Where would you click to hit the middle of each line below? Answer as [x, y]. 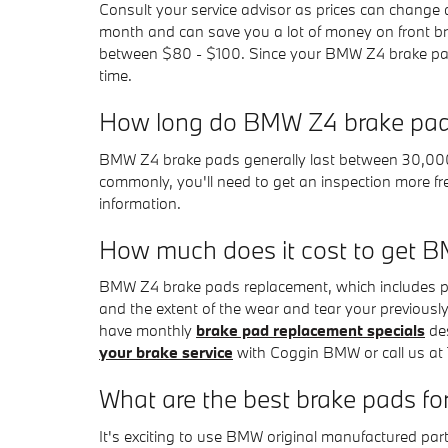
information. [140, 202]
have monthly [147, 330]
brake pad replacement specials [310, 330]
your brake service [166, 352]
